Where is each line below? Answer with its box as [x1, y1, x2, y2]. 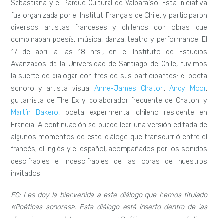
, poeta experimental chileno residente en [58, 109, 207, 117]
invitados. [11, 169, 42, 178]
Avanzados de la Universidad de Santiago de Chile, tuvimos [11, 60, 207, 69]
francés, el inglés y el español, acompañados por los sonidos [11, 145, 207, 154]
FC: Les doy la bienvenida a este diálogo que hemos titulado [11, 190, 207, 199]
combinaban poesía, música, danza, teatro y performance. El [11, 36, 207, 44]
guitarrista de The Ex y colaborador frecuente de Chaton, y [11, 96, 207, 105]
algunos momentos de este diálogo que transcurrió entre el [11, 133, 207, 142]
